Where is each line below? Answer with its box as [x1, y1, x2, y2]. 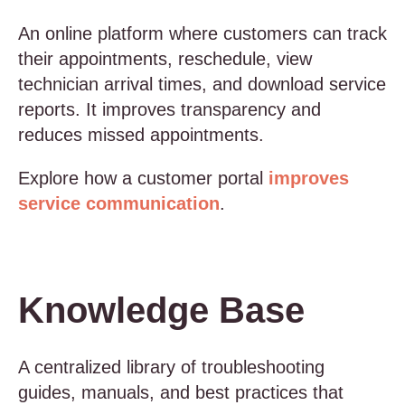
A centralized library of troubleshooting [18, 357, 325, 377]
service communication [18, 193, 220, 213]
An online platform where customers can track [18, 24, 387, 43]
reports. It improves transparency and [18, 99, 321, 119]
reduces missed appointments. [18, 125, 264, 145]
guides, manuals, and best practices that [18, 382, 344, 402]
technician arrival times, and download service [18, 74, 386, 94]
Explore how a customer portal [18, 168, 268, 188]
